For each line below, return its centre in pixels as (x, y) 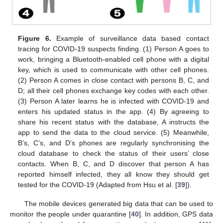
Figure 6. (35, 39)
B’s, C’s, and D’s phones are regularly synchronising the (113, 143)
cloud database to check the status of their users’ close (113, 154)
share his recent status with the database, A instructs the (113, 122)
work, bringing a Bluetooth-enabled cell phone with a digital (113, 59)
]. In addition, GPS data (176, 214)
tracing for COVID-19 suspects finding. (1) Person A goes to (113, 49)
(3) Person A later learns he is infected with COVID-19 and (113, 101)
